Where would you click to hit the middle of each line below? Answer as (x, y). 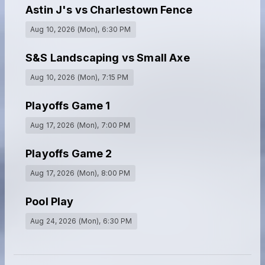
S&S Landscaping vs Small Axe (108, 57)
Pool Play (50, 201)
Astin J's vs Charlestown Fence (109, 9)
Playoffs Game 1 (68, 105)
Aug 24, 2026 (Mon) (65, 221)
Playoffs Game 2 (69, 153)
